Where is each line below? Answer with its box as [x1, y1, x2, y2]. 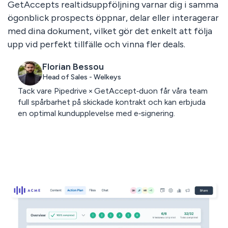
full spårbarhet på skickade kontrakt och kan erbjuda [17, 97, 206, 107]
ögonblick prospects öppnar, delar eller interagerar [7, 12, 219, 24]
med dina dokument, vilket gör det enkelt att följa [7, 25, 212, 37]
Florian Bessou [42, 61, 104, 73]
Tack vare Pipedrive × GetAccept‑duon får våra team [17, 86, 208, 96]
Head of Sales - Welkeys [42, 73, 121, 82]
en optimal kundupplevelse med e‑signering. [17, 108, 175, 119]
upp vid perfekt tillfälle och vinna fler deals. [7, 39, 185, 50]
